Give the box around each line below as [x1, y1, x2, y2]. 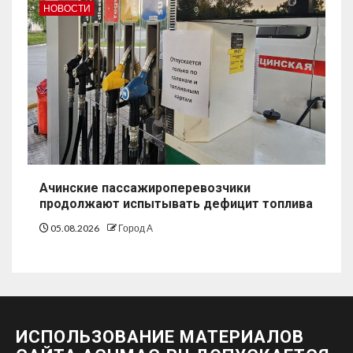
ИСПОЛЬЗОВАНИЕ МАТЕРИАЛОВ [16, 327, 304, 347]
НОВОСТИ [43, 2, 91, 15]
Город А [118, 222, 153, 235]
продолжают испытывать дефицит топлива [39, 196, 313, 212]
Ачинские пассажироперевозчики [39, 180, 251, 196]
